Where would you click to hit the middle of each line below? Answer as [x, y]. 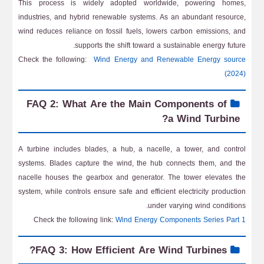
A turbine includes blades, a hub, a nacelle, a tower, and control [132, 149]
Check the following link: [75, 220]
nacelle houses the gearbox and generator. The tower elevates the [132, 177]
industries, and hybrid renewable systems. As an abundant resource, [132, 17]
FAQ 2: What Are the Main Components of [127, 104]
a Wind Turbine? [204, 118]
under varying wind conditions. [197, 206]
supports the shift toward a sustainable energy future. [160, 45]
